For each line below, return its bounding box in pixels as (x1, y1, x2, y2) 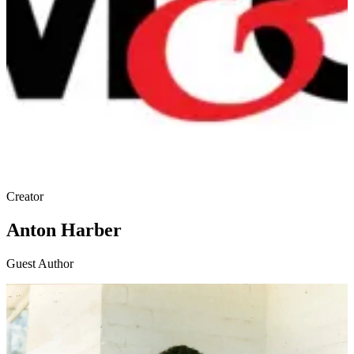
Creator (6, 190, 43, 204)
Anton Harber (6, 220, 122, 241)
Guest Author (6, 257, 73, 271)
